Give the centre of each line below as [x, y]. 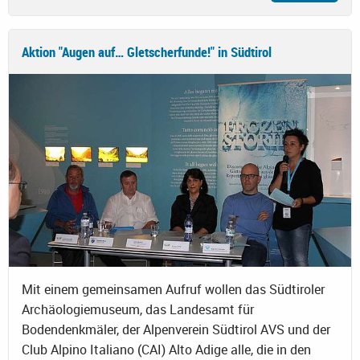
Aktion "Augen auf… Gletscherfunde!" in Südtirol [147, 52]
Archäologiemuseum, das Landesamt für [138, 310]
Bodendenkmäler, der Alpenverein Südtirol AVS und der [176, 330]
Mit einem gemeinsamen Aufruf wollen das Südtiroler [173, 290]
